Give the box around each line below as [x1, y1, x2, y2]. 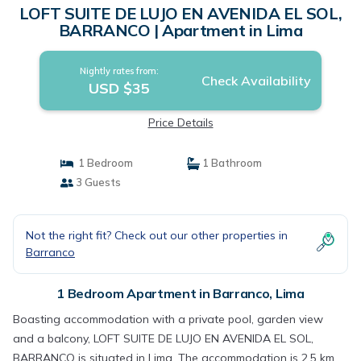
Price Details [147, 115, 214, 130]
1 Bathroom [200, 156, 262, 169]
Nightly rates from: [79, 65, 159, 77]
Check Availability [201, 73, 311, 89]
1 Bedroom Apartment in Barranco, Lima [56, 285, 305, 301]
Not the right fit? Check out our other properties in [26, 228, 288, 243]
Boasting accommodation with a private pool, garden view [13, 312, 323, 326]
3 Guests [73, 176, 121, 189]
